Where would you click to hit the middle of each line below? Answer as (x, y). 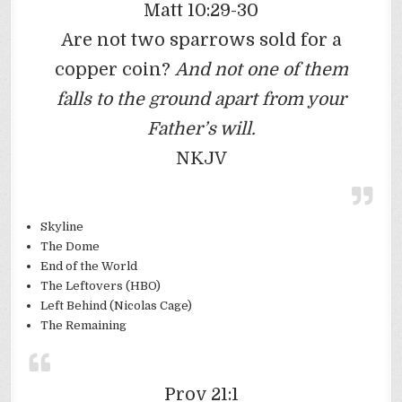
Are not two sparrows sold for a (201, 40)
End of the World (89, 267)
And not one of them (261, 70)
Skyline (62, 227)
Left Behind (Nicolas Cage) (117, 306)
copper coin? (114, 70)
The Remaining (84, 326)
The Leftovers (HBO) (101, 286)
